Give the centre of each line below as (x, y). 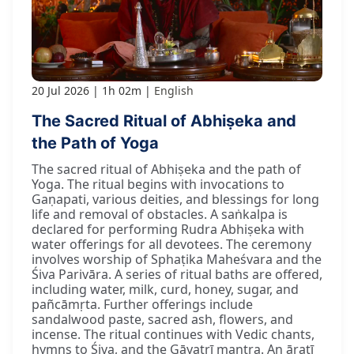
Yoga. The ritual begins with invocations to (158, 184)
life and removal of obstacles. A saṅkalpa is (160, 214)
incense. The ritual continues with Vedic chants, (173, 334)
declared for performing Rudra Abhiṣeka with (168, 229)
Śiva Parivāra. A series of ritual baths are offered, (177, 274)
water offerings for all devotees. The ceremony (171, 244)
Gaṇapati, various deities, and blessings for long (175, 199)
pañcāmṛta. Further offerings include (142, 304)
